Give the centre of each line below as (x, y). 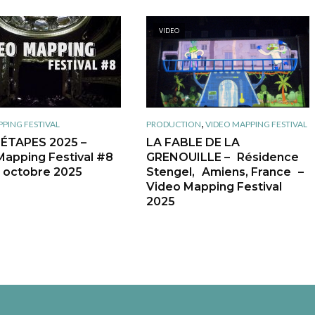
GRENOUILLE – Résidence (222, 157)
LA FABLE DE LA (193, 142)
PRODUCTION (173, 124)
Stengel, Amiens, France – (225, 172)
